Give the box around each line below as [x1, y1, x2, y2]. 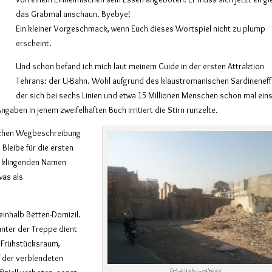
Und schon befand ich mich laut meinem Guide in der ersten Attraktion [16, 60, 265, 72]
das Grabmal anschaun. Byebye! [16, 8, 131, 19]
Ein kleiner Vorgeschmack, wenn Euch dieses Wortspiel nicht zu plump [16, 22, 266, 34]
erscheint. [16, 37, 52, 49]
